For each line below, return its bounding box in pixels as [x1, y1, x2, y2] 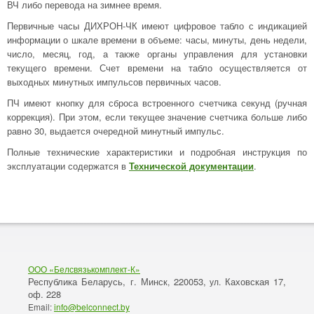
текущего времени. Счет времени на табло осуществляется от [7, 61, 307, 74]
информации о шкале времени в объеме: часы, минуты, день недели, [7, 33, 307, 46]
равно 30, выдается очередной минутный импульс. [7, 124, 224, 137]
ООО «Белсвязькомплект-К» [28, 263, 140, 275]
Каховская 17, [224, 275, 287, 288]
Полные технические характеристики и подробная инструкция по [7, 145, 307, 158]
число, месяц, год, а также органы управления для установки [7, 47, 307, 60]
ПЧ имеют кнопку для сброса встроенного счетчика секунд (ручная [7, 96, 307, 109]
